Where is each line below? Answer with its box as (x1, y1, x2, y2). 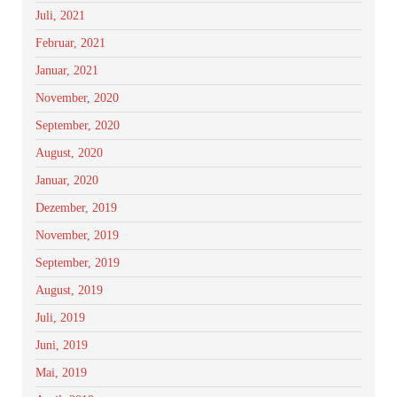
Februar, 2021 (35, 36, 105, 50)
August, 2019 (35, 284, 103, 297)
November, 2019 (35, 229, 119, 242)
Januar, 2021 (35, 64, 98, 77)
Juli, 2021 (35, 9, 85, 22)
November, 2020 (35, 91, 119, 105)
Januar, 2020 (35, 174, 98, 187)
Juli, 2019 (35, 311, 85, 324)
